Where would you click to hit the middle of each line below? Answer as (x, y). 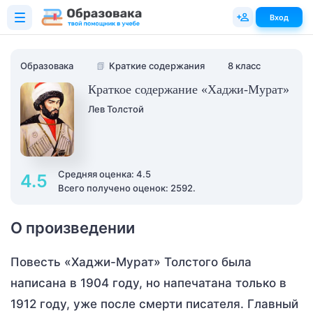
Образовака (47, 66)
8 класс (244, 66)
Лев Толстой (116, 109)
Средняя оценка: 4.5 (104, 174)
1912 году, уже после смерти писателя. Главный (154, 304)
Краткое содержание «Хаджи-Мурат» (189, 89)
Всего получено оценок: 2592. (127, 188)
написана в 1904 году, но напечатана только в (148, 283)
